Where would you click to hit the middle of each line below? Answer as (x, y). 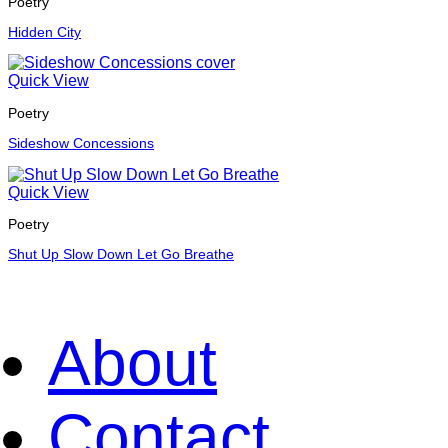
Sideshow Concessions (81, 143)
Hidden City (44, 32)
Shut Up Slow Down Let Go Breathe (121, 254)
